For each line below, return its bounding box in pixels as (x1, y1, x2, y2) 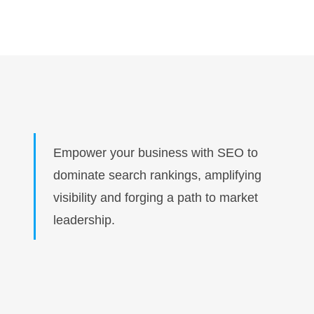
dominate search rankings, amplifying (53, 168, 262, 182)
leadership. (53, 213, 116, 227)
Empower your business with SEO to (53, 146, 259, 160)
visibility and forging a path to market (53, 191, 259, 205)
